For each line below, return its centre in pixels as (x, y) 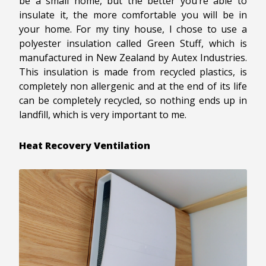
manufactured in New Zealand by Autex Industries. (133, 58)
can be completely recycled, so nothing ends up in (133, 101)
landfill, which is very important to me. (103, 115)
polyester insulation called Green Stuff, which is (133, 44)
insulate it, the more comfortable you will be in (133, 15)
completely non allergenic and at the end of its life (133, 86)
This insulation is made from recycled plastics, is (133, 72)
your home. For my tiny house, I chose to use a (133, 29)
